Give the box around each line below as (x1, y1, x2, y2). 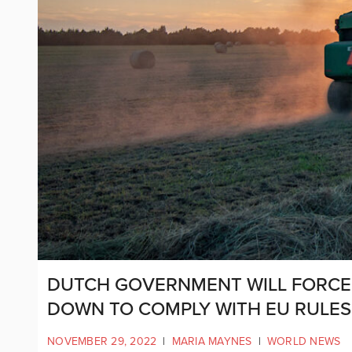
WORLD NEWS (266, 334, 341, 348)
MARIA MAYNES (171, 334, 252, 348)
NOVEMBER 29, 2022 (47, 334, 157, 348)
